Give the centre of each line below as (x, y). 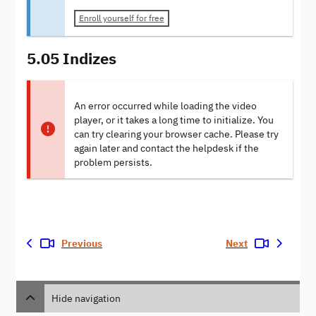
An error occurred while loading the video (165, 106)
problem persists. (113, 162)
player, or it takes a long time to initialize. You (174, 120)
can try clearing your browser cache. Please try (176, 134)
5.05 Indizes (72, 58)
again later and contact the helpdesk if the (166, 148)
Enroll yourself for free (121, 18)
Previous (82, 243)
